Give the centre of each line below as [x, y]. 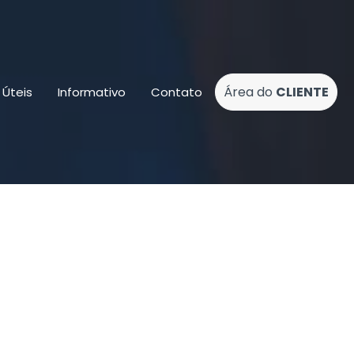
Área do [250, 92]
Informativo [92, 92]
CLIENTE [302, 92]
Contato [177, 92]
